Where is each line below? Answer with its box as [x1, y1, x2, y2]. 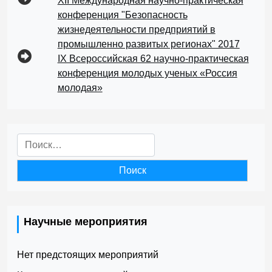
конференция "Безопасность [57, 10, 188, 20]
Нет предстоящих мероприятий [17, 250, 158, 260]
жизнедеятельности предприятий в [57, 24, 216, 35]
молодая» [57, 83, 103, 93]
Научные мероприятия [24, 216, 148, 228]
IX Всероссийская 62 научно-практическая [57, 53, 249, 64]
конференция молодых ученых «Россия [57, 68, 237, 78]
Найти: [16, 135, 47, 145]
